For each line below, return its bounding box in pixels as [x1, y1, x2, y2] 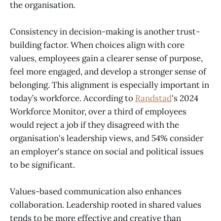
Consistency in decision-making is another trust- [10, 26, 200, 37]
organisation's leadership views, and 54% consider [10, 133, 203, 144]
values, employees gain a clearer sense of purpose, [10, 53, 203, 64]
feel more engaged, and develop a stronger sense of [10, 66, 206, 77]
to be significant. [10, 159, 75, 171]
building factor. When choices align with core [10, 39, 184, 51]
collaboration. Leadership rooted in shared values [10, 199, 201, 211]
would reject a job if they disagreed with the [10, 119, 179, 131]
